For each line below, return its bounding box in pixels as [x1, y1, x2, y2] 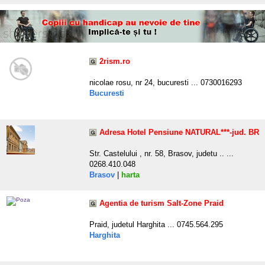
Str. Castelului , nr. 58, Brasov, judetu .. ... [89, 149, 234, 159]
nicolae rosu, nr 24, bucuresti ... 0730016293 [89, 78, 242, 88]
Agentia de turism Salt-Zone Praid [99, 199, 224, 208]
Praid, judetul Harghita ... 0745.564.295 [89, 220, 223, 230]
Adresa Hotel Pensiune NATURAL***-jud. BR [99, 128, 259, 137]
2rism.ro [99, 57, 130, 66]
